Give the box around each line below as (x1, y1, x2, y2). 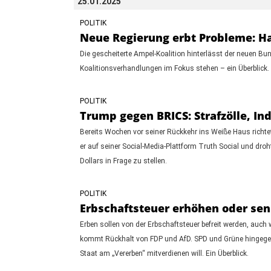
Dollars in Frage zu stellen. (80, 156, 167, 165)
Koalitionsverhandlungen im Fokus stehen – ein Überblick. (80, 64, 269, 73)
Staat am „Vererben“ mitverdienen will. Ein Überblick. (80, 249, 249, 258)
